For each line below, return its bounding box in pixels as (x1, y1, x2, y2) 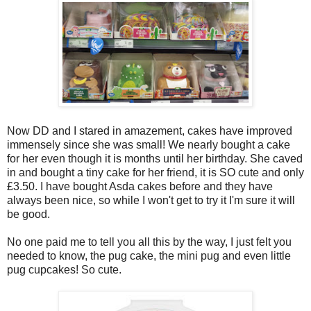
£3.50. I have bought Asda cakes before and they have (7, 180, 273, 192)
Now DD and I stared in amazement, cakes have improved (7, 124, 292, 137)
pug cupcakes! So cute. (7, 263, 121, 276)
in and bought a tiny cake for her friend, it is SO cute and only (7, 166, 304, 178)
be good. (7, 208, 50, 220)
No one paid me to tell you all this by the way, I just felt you (7, 235, 292, 248)
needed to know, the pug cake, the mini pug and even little (7, 249, 291, 262)
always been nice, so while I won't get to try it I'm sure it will (7, 194, 295, 206)
